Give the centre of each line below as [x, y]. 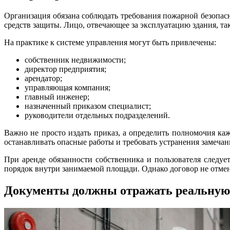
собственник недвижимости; [75, 60]
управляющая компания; [68, 88]
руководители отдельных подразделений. [97, 116]
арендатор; [43, 79]
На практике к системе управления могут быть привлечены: [110, 43]
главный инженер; [57, 97]
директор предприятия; [65, 69]
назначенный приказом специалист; [88, 106]
